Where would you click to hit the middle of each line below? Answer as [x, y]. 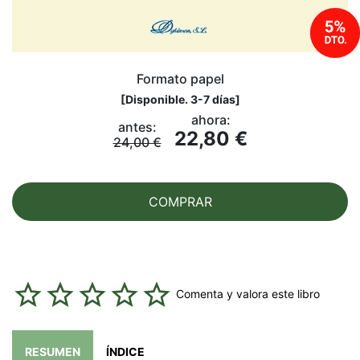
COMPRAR [180, 201]
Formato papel [180, 78]
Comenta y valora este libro [248, 293]
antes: [137, 127]
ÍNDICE [125, 351]
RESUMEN [53, 351]
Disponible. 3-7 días [180, 99]
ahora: [211, 119]
